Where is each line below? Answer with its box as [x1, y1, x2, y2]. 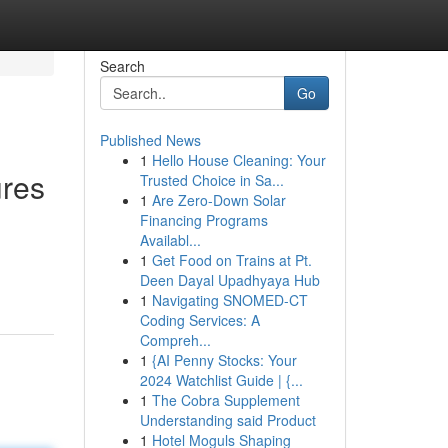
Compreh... [139, 330, 211, 350]
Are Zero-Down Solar [151, 190, 286, 210]
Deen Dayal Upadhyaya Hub [139, 270, 320, 290]
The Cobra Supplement [151, 390, 300, 410]
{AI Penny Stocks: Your [151, 350, 297, 370]
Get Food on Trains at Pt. [151, 250, 312, 270]
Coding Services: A [139, 310, 260, 330]
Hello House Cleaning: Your [151, 150, 326, 170]
